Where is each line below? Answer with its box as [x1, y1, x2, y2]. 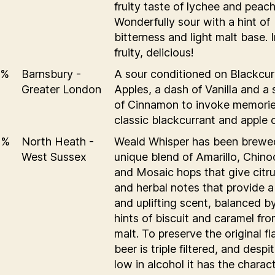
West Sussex [21, 150, 87, 163]
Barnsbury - [21, 67, 81, 80]
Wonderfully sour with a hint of [114, 15, 270, 28]
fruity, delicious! [114, 45, 194, 59]
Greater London [21, 82, 101, 96]
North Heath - [21, 134, 94, 148]
